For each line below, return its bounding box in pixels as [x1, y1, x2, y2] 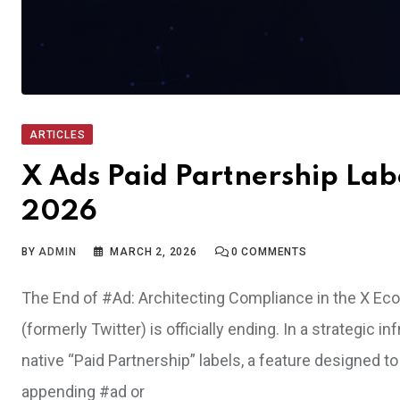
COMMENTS [237, 245, 307, 258]
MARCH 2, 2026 [110, 245, 197, 258]
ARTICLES [29, 128, 86, 141]
